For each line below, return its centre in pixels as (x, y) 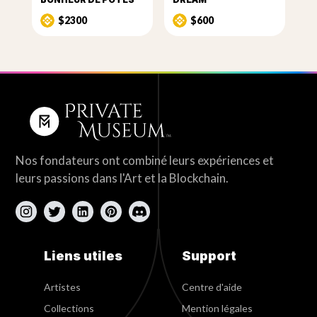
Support (209, 256)
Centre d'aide (212, 287)
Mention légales (217, 309)
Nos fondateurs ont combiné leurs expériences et (145, 161)
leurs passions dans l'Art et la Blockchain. (122, 178)
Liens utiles (83, 256)
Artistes (63, 287)
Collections (69, 309)
